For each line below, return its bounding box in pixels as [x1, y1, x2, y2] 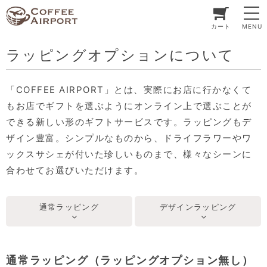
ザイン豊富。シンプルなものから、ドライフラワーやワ [6, 132, 252, 144]
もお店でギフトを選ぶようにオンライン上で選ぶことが [6, 100, 252, 111]
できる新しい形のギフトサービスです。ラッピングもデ [6, 116, 252, 128]
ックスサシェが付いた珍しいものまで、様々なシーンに [6, 148, 252, 160]
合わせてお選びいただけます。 [6, 164, 144, 176]
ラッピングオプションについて [6, 46, 235, 64]
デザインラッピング [159, 202, 237, 212]
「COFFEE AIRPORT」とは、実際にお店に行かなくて [6, 84, 252, 95]
